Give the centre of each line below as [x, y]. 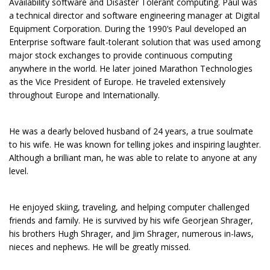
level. [19, 171]
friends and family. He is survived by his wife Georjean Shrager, [131, 220]
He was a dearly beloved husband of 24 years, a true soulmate [131, 131]
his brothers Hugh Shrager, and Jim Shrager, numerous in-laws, [131, 233]
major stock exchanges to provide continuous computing [121, 55]
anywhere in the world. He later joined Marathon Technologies [131, 68]
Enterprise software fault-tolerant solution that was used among [135, 42]
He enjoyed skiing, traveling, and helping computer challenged [129, 207]
